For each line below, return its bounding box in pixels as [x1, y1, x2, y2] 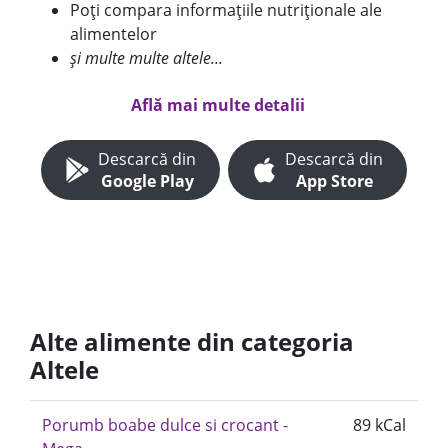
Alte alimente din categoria [30, 325, 354, 358]
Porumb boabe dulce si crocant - [42, 414, 288, 436]
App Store [295, 170, 373, 192]
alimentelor [70, 23, 157, 45]
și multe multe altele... [70, 47, 223, 69]
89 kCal [353, 414, 406, 436]
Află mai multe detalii [131, 94, 305, 116]
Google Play [100, 170, 194, 192]
